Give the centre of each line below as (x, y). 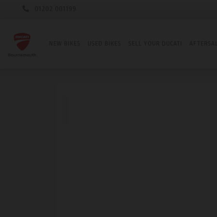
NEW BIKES (65, 44)
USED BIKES (104, 44)
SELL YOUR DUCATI (155, 44)
